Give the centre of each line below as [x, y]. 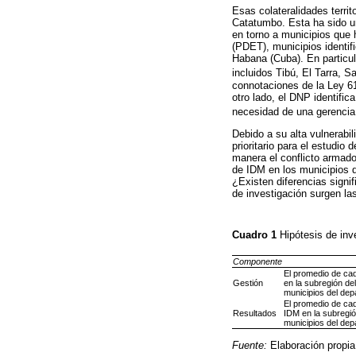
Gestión [248, 282]
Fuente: [250, 345]
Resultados [255, 313]
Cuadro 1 [256, 234]
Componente [257, 261]
